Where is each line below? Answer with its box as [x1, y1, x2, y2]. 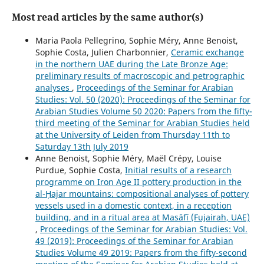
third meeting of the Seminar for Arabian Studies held [35, 117, 250, 128]
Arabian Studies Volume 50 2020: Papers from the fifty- [35, 105, 252, 117]
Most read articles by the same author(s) [11, 10, 203, 24]
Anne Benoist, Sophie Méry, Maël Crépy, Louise [35, 152, 222, 164]
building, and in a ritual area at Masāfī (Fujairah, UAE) [35, 211, 250, 223]
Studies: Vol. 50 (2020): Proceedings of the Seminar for [35, 93, 250, 105]
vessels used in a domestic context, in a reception [35, 199, 232, 211]
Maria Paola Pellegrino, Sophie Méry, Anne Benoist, [35, 34, 238, 46]
